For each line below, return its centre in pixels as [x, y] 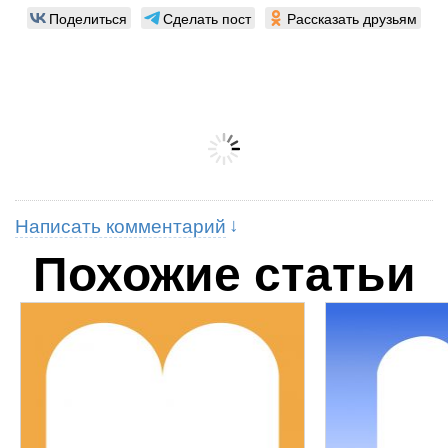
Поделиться [88, 18]
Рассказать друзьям [352, 18]
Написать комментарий [120, 227]
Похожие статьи [224, 275]
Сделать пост [207, 18]
